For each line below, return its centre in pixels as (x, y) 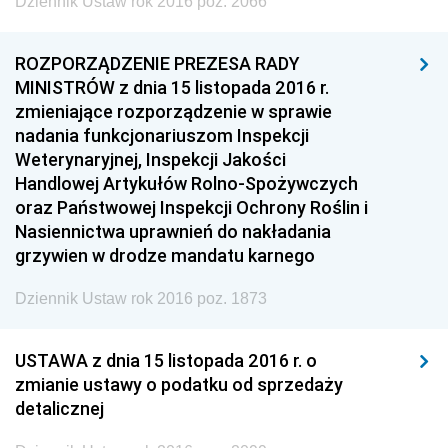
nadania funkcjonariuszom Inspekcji (162, 135)
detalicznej (59, 408)
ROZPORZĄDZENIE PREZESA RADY (157, 63)
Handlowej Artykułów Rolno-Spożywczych (186, 183)
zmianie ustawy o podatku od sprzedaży (179, 384)
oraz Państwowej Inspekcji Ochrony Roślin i (191, 207)
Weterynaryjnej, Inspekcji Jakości (150, 159)
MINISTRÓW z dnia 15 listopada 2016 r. (172, 87)
